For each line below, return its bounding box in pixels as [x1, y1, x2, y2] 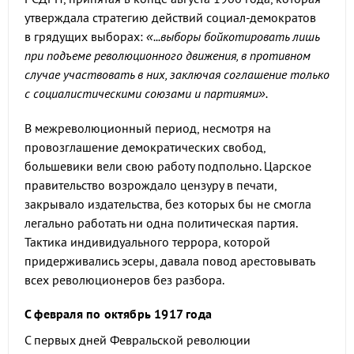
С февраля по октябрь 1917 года [24, 306, 212, 322]
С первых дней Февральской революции [24, 332, 250, 348]
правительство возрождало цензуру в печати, [24, 177, 277, 193]
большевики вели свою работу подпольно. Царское [24, 158, 311, 174]
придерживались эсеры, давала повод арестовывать [24, 253, 314, 269]
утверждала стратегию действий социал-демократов [24, 9, 316, 25]
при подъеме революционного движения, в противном [24, 47, 311, 63]
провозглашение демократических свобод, [24, 139, 265, 155]
